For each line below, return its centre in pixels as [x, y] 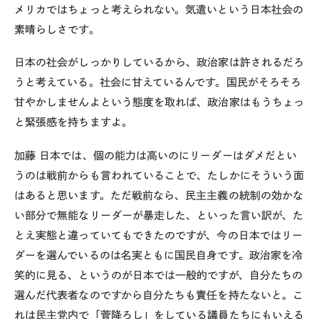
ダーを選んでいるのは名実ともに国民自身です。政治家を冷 [159, 255]
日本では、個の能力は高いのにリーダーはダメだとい [168, 156]
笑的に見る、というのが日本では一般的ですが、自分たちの [159, 275]
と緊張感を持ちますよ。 [73, 122]
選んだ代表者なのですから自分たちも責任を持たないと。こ [159, 295]
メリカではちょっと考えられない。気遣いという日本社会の [159, 9]
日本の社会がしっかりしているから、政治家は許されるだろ [159, 63]
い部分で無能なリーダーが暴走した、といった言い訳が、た [159, 215]
